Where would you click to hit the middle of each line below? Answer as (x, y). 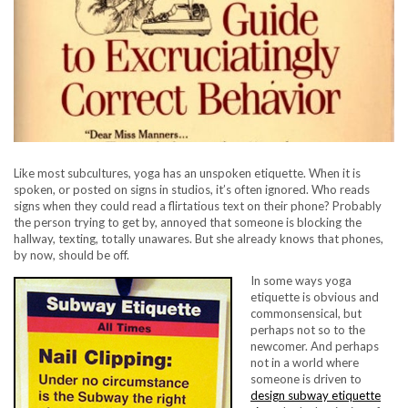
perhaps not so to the (308, 330)
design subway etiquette (316, 396)
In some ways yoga (301, 281)
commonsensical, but (306, 314)
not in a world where (305, 363)
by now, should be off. (71, 255)
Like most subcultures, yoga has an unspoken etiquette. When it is (187, 173)
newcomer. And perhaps (315, 347)
